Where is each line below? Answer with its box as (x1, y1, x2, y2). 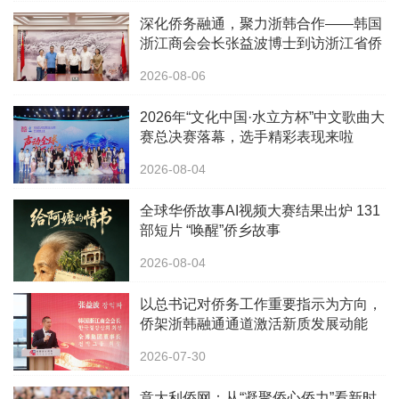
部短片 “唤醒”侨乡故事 (140, 223, 281, 239)
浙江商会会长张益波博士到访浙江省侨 (140, 36, 382, 52)
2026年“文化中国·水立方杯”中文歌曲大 (140, 110, 385, 126)
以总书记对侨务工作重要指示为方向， (140, 297, 382, 313)
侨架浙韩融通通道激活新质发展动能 (140, 316, 368, 332)
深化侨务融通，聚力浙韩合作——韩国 (140, 16, 382, 32)
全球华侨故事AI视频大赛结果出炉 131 (140, 203, 380, 219)
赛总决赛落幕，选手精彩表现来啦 (140, 129, 354, 145)
